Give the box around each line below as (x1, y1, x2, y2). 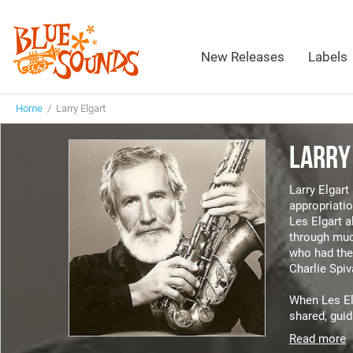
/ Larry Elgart (43, 102, 106, 114)
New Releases (201, 49, 284, 65)
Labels (308, 49, 347, 65)
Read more (289, 332, 346, 346)
